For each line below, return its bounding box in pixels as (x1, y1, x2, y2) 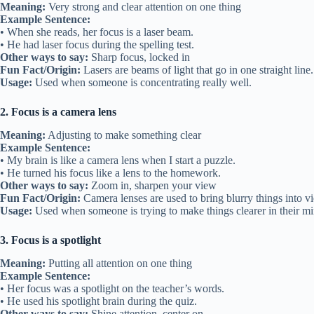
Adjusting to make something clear (46, 129, 201, 142)
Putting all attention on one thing (46, 257, 192, 269)
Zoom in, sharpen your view (88, 179, 217, 192)
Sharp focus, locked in (88, 51, 190, 64)
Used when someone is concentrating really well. (32, 76, 252, 89)
